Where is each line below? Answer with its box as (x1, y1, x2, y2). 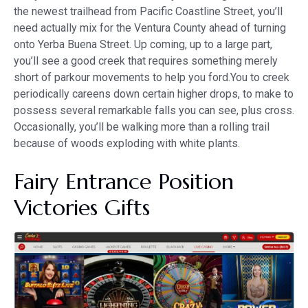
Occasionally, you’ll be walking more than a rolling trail (14, 120, 269, 133)
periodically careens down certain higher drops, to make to (14, 87, 294, 100)
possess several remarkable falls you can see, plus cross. (14, 103, 294, 117)
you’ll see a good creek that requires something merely (14, 54, 278, 67)
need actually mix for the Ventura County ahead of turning (14, 21, 286, 34)
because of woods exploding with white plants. (14, 136, 240, 150)
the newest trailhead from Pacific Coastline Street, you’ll (14, 4, 283, 18)
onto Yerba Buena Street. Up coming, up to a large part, (14, 37, 272, 51)
